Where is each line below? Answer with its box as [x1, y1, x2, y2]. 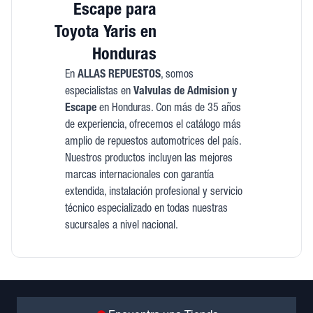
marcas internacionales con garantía [64, 170, 214, 182]
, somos [160, 70, 194, 82]
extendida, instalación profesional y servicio [64, 187, 242, 199]
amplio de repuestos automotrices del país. [64, 137, 242, 149]
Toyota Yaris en [54, 25, 156, 43]
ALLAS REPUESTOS [77, 70, 161, 82]
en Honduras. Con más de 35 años [96, 103, 241, 115]
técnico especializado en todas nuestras [64, 204, 228, 216]
